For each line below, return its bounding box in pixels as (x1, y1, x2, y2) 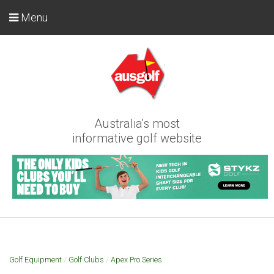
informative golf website (72, 131, 202, 146)
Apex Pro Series (111, 255, 162, 265)
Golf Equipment (9, 255, 62, 265)
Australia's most (94, 116, 180, 131)
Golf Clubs (68, 255, 104, 265)
